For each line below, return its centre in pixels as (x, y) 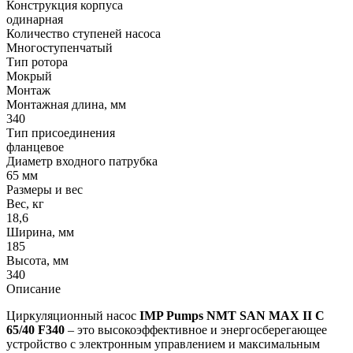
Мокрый (29, 76)
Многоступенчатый (59, 47)
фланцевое (35, 147)
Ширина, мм (40, 232)
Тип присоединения (61, 132)
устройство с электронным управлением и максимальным (163, 344)
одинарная (35, 19)
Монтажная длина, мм (66, 104)
